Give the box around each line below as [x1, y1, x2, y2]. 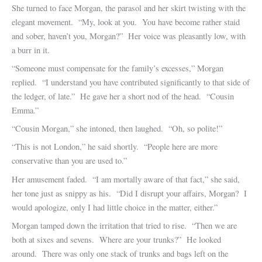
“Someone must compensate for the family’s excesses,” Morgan [12, 62, 223, 74]
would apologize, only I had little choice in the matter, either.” [12, 201, 218, 213]
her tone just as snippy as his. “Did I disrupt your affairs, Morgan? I [12, 187, 247, 199]
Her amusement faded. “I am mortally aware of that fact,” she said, [12, 173, 240, 185]
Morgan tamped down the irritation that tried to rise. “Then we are [12, 219, 237, 231]
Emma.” [12, 104, 39, 116]
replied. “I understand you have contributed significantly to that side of [12, 76, 250, 88]
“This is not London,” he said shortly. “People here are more [12, 141, 218, 153]
